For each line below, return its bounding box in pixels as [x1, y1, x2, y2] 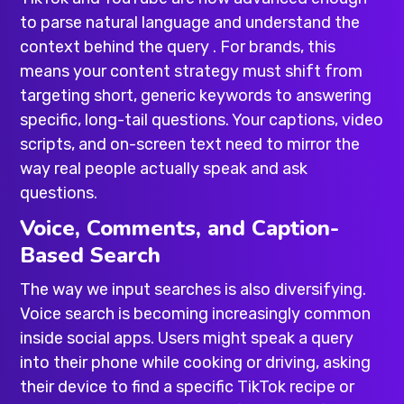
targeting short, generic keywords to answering [20, 86, 372, 106]
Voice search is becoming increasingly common [20, 304, 372, 325]
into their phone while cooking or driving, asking [20, 353, 372, 373]
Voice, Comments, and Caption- [20, 214, 340, 243]
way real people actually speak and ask [20, 159, 308, 179]
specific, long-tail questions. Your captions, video [20, 110, 384, 131]
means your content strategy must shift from [20, 61, 363, 82]
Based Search [20, 241, 161, 271]
